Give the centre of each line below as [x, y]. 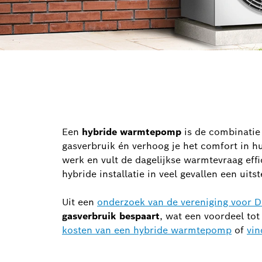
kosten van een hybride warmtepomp [147, 230]
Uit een [80, 202]
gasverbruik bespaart [111, 216]
